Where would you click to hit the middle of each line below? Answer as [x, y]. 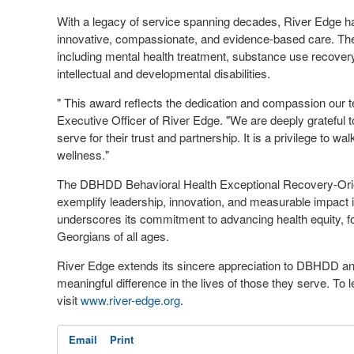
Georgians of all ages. [115, 236]
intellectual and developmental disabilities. [164, 73]
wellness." [85, 154]
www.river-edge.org [130, 300]
